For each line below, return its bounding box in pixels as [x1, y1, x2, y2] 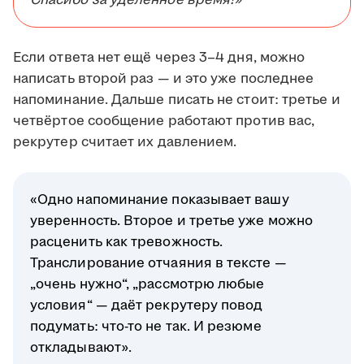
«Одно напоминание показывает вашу [30, 190, 289, 210]
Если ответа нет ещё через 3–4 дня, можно [13, 48, 305, 68]
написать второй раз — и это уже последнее [13, 69, 314, 89]
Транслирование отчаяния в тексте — [30, 253, 287, 274]
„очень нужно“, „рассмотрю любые [30, 275, 265, 295]
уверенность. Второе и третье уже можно [30, 211, 314, 232]
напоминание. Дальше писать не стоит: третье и [13, 90, 340, 110]
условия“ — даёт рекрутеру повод [30, 296, 263, 316]
